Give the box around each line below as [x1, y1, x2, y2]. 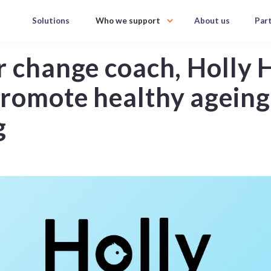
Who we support [96, 16, 161, 26]
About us [194, 16, 230, 26]
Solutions [32, 16, 70, 26]
